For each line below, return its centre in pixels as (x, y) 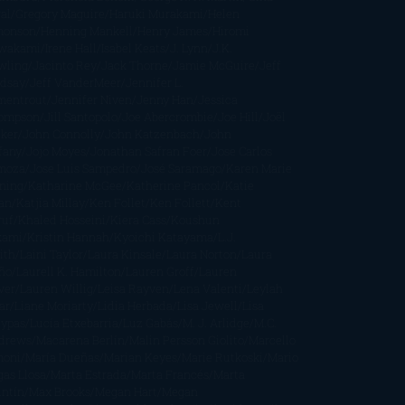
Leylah (264, 288)
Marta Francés (170, 374)
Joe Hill (238, 116)
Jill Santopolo (80, 116)
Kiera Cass (138, 219)
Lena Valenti (207, 288)
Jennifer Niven (91, 99)
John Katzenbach (152, 133)
